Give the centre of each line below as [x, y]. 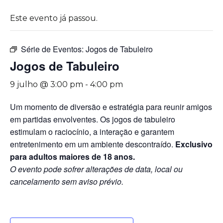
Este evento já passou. [54, 18]
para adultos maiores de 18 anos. [72, 157]
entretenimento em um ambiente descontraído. [93, 144]
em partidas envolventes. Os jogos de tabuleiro [93, 119]
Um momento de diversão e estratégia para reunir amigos [111, 107]
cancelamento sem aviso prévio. [67, 181]
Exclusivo [194, 144]
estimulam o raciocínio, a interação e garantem [92, 132]
